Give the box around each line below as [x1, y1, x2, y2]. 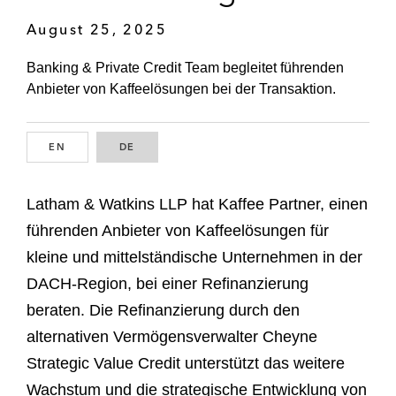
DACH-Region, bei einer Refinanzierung [27, 274, 308, 293]
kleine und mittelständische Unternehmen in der [27, 247, 362, 266]
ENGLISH [65, 141, 119, 154]
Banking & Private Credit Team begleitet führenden [27, 60, 344, 76]
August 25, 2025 [27, 19, 167, 38]
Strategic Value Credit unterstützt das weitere [27, 354, 345, 372]
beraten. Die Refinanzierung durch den [27, 301, 300, 319]
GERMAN [135, 141, 189, 154]
